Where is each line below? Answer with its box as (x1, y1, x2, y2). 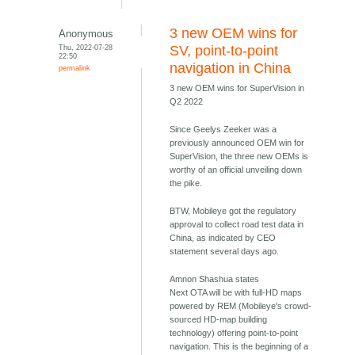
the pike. (170, 178, 203, 189)
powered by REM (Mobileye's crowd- (170, 301, 312, 311)
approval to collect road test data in (170, 219, 304, 230)
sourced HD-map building (170, 315, 268, 325)
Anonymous (59, 28, 114, 40)
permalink (59, 63, 91, 73)
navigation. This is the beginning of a (170, 342, 309, 352)
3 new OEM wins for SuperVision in (170, 83, 305, 94)
